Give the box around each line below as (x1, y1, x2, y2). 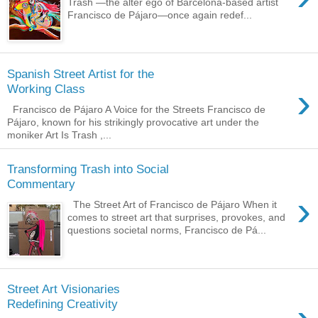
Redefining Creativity (7, 297, 118, 312)
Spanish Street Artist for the (7, 66, 154, 81)
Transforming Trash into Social (7, 162, 169, 177)
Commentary (7, 177, 75, 192)
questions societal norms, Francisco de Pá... (67, 224, 267, 236)
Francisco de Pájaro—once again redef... (67, 9, 253, 21)
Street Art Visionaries (7, 282, 120, 297)
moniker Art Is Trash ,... (7, 128, 111, 141)
